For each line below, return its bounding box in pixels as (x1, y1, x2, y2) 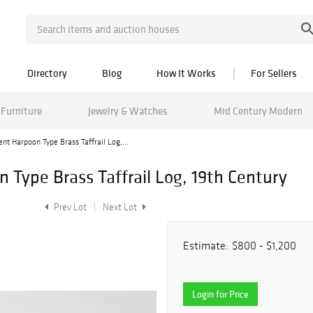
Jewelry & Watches (87, 103, 168, 117)
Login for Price (192, 288, 249, 300)
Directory (27, 66, 67, 80)
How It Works (156, 66, 216, 80)
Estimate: (183, 239, 228, 252)
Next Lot (103, 201, 139, 213)
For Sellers (251, 66, 297, 80)
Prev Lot (52, 201, 87, 213)
